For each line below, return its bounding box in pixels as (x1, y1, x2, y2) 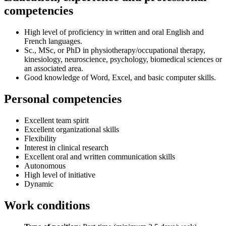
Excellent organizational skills (24, 125, 119, 134)
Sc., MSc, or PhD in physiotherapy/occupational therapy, (24, 46, 205, 55)
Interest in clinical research (24, 143, 108, 152)
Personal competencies (4, 92, 122, 106)
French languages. (24, 37, 82, 46)
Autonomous (24, 161, 66, 170)
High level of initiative (24, 170, 95, 179)
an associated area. (24, 64, 83, 73)
